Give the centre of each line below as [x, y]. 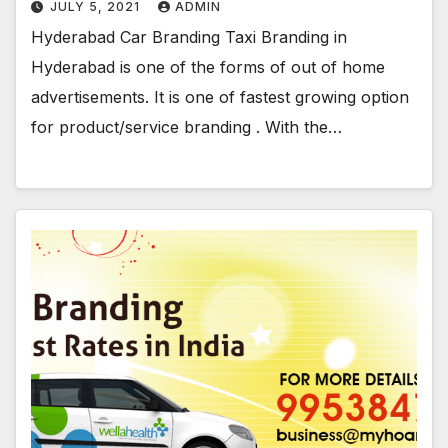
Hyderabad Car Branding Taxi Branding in [189, 37]
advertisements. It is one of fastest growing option [220, 97]
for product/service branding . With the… [186, 127]
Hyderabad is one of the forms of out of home [208, 67]
